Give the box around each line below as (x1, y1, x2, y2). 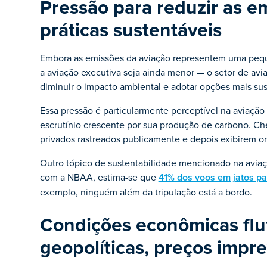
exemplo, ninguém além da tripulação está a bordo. (39, 185, 252, 198)
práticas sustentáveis (39, 15, 222, 44)
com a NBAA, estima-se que (39, 170, 159, 184)
